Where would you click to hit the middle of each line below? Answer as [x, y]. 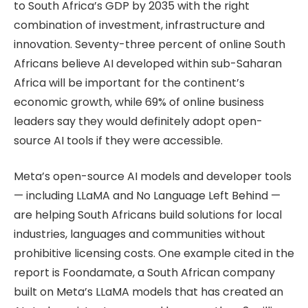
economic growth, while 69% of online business [139, 102]
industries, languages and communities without [140, 234]
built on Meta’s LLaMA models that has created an [148, 292]
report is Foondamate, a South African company [144, 273]
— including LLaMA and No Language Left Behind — [147, 196]
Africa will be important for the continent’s [129, 82]
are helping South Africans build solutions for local [148, 215]
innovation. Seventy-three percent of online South [150, 44]
